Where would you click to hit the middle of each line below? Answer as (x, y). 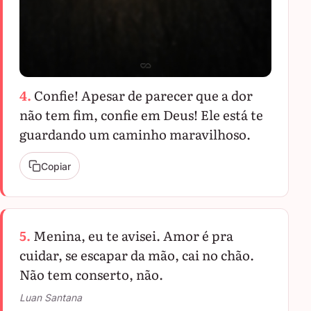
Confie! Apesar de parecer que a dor (143, 95)
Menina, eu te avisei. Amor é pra (133, 235)
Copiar (56, 166)
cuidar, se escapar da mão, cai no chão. (137, 255)
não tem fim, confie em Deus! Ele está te (141, 115)
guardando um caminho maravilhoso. (135, 134)
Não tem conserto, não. (91, 274)
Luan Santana (51, 297)
